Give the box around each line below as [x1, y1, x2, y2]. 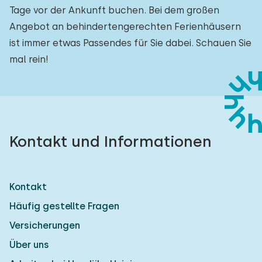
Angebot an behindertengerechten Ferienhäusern [9, 21, 241, 32]
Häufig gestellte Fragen [9, 201, 119, 212]
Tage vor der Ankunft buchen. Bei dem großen [9, 5, 219, 16]
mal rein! [9, 54, 49, 65]
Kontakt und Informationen [9, 132, 212, 150]
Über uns [9, 239, 49, 250]
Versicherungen [9, 220, 80, 231]
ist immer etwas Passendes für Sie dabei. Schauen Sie [9, 37, 251, 49]
